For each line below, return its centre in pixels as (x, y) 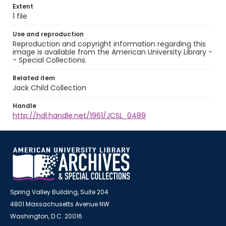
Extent (23, 6)
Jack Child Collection (49, 88)
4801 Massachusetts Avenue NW (60, 204)
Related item (34, 78)
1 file (20, 16)
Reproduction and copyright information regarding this (109, 44)
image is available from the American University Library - (112, 52)
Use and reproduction (48, 34)
